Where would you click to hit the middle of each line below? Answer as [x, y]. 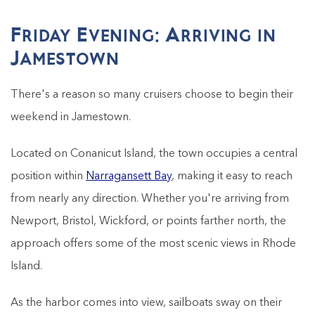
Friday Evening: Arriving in [143, 34]
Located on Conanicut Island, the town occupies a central [154, 154]
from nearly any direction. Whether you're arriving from [150, 199]
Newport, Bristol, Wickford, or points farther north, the [148, 221]
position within [48, 176]
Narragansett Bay [129, 176]
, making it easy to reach [232, 176]
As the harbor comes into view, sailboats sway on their [146, 303]
